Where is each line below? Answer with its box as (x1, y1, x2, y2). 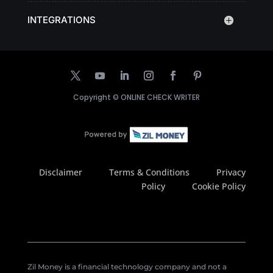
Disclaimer (39, 166, 83, 178)
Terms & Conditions (109, 166, 190, 178)
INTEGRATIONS (27, 13, 96, 26)
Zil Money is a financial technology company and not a (27, 261, 227, 271)
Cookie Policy (192, 180, 246, 192)
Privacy (216, 166, 246, 178)
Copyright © (73, 91, 121, 102)
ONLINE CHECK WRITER (120, 91, 200, 102)
